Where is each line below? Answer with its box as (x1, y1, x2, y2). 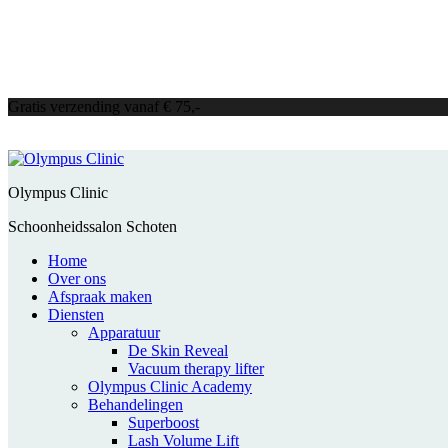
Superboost (128, 414, 199, 431)
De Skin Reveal (128, 342, 228, 359)
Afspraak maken (48, 288, 152, 305)
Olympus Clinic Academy (88, 378, 252, 395)
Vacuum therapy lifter (128, 360, 264, 377)
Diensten (48, 306, 104, 323)
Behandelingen (88, 396, 183, 413)
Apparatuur (88, 324, 160, 341)
